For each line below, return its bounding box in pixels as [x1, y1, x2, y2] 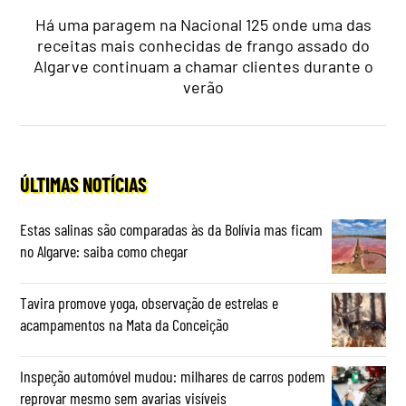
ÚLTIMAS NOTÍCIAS [20, 171, 148, 196]
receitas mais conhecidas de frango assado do [36, 34, 370, 55]
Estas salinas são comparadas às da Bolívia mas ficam [20, 218, 324, 239]
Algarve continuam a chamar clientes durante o [33, 55, 373, 76]
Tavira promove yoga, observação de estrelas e [20, 292, 279, 313]
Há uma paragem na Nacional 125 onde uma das [34, 14, 372, 34]
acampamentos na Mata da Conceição [20, 314, 229, 334]
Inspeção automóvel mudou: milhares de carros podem [20, 365, 326, 386]
